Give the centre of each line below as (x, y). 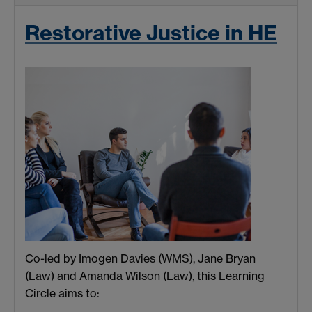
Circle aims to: (62, 293)
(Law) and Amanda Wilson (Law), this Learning (145, 275)
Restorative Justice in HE (151, 32)
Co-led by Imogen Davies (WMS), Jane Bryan (140, 258)
